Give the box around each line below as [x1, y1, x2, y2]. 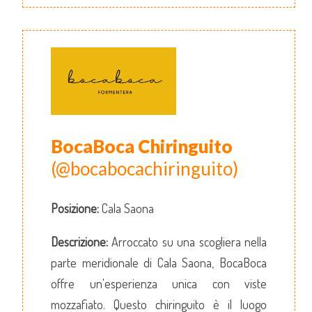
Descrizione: [51, 233, 108, 249]
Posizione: [51, 200, 99, 216]
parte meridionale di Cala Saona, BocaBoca [51, 254, 267, 270]
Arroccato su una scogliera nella [108, 233, 267, 249]
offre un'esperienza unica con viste [51, 275, 267, 291]
